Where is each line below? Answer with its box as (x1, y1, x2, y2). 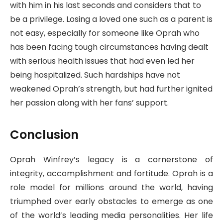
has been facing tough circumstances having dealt (10, 41, 209, 53)
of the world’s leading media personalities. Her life (10, 210, 213, 222)
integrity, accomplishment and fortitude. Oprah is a (10, 168, 213, 180)
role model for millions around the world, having (10, 182, 213, 194)
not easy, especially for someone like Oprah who (10, 27, 200, 39)
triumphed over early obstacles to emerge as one (10, 196, 213, 208)
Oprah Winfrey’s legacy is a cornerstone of (10, 154, 213, 166)
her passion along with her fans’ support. (10, 97, 169, 109)
